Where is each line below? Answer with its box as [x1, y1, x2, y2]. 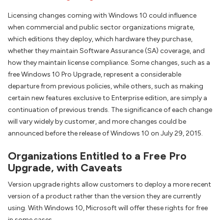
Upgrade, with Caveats [8, 161, 122, 174]
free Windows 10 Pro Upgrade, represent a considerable [8, 70, 181, 79]
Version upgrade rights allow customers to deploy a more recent [8, 180, 211, 189]
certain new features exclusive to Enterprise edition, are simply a [8, 94, 207, 102]
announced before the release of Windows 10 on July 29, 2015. [8, 129, 203, 137]
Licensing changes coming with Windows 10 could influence [8, 11, 196, 20]
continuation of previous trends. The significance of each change [8, 106, 212, 114]
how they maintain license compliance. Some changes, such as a [8, 58, 210, 67]
